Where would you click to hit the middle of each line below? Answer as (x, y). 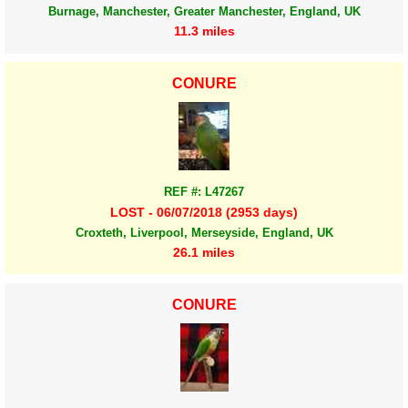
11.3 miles (204, 31)
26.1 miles (204, 252)
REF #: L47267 (204, 192)
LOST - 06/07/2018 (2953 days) (204, 212)
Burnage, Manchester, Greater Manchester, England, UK (204, 12)
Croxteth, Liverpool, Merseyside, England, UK (204, 232)
